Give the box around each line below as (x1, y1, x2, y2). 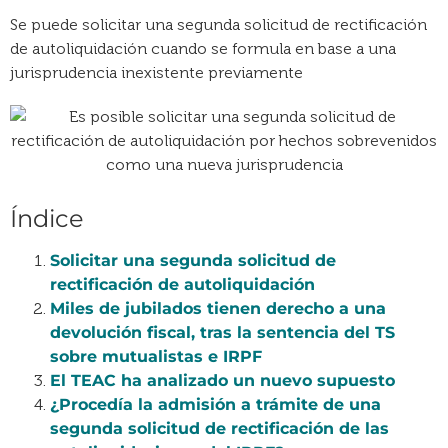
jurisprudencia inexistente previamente (10, 63, 303, 82)
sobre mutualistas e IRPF (50, 347, 262, 366)
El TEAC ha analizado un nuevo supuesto (50, 371, 395, 390)
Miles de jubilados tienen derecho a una (50, 299, 386, 318)
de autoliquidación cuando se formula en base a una (10, 39, 396, 58)
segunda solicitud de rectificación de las (50, 419, 389, 438)
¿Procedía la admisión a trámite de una (50, 395, 381, 414)
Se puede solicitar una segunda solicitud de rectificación (10, 15, 427, 34)
